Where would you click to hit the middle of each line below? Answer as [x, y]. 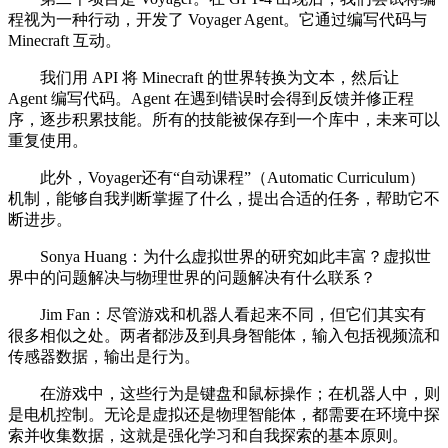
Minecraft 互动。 [64, 41]
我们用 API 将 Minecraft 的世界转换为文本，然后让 [203, 78]
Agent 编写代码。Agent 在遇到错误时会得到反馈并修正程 [211, 99]
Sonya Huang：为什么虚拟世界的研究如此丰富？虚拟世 [219, 257]
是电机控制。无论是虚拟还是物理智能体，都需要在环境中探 [224, 415]
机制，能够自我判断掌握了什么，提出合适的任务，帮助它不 [224, 199]
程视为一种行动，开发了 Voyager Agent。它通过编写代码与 [217, 20]
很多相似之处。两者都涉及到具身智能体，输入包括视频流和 [224, 336]
